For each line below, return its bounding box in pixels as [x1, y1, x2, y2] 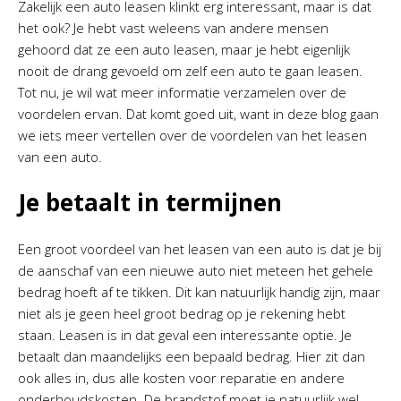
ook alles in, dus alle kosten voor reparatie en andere [18, 369, 345, 387]
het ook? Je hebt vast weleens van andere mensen [18, 19, 328, 37]
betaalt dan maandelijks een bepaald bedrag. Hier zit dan [18, 347, 365, 365]
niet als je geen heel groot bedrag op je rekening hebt [18, 304, 346, 322]
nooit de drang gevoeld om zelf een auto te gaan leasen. [18, 62, 363, 80]
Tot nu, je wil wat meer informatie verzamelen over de [18, 83, 346, 101]
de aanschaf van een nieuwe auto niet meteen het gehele [18, 261, 373, 279]
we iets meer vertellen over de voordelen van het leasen [18, 126, 367, 144]
